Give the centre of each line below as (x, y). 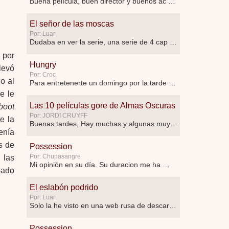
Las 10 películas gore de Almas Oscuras (102, 106)
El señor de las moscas (72, 24)
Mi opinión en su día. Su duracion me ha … (100, 165)
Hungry (43, 65)
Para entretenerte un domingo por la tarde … (103, 83)
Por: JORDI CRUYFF (59, 116)
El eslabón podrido (64, 187)
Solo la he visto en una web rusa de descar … (173, 205)
